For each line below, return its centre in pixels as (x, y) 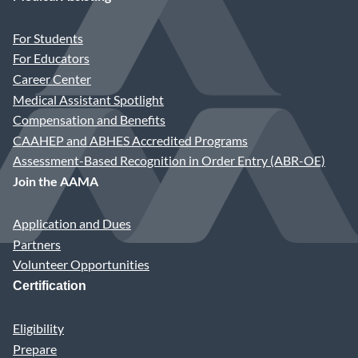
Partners (37, 244)
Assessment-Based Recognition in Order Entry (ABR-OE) (169, 161)
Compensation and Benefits (89, 120)
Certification (50, 285)
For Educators (51, 58)
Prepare (35, 348)
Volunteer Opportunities (81, 265)
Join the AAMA (56, 181)
